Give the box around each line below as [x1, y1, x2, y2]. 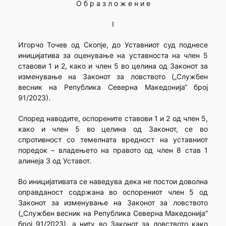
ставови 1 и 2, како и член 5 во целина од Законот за [18, 62, 208, 71]
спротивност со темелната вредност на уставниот [18, 135, 208, 144]
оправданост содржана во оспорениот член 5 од [18, 188, 208, 197]
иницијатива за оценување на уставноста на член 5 [18, 51, 208, 60]
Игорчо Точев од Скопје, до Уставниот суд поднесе [18, 40, 208, 49]
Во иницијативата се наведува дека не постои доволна [18, 177, 208, 186]
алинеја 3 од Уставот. [18, 156, 91, 165]
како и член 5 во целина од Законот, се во [18, 125, 208, 134]
